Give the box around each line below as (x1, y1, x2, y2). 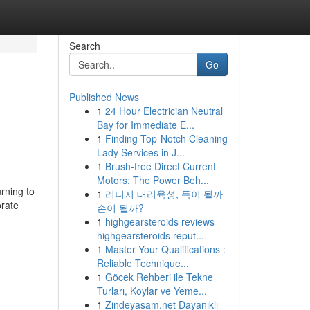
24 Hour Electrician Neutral (104, 104, 223, 118)
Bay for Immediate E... (96, 118, 194, 131)
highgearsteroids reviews (104, 215, 215, 228)
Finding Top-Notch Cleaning (104, 131, 228, 145)
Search (69, 39, 100, 53)
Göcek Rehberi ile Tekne (104, 270, 213, 284)
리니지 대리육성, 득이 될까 (104, 187, 223, 201)
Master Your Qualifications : (104, 242, 226, 256)
